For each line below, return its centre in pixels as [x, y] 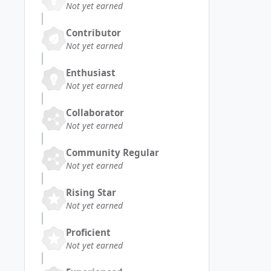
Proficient [88, 232]
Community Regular [113, 152]
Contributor [93, 32]
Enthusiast [91, 72]
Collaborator [95, 112]
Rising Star [91, 192]
